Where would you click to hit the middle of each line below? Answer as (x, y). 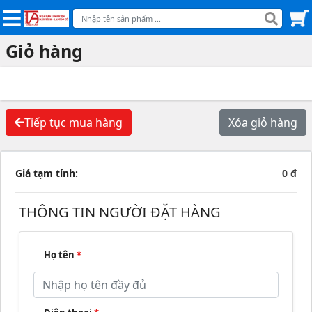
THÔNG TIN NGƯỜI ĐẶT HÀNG (120, 212)
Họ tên (60, 255)
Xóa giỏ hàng (263, 123)
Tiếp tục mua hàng (73, 123)
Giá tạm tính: (47, 173)
